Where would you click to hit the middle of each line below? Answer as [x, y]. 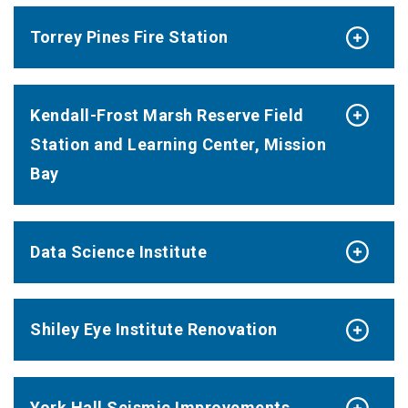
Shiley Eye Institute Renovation [154, 330]
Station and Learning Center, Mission [178, 144]
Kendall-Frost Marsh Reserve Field [167, 115]
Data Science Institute [118, 251]
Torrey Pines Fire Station [129, 36]
